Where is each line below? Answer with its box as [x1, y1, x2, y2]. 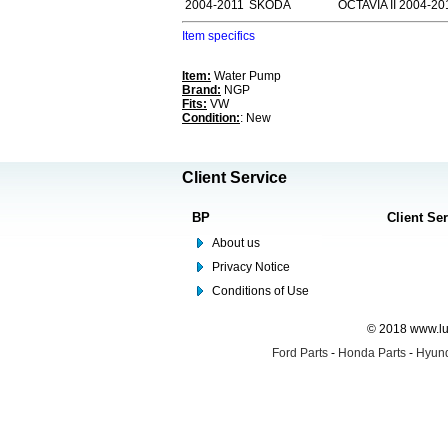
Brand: [182, 83, 221, 97]
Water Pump [211, 69, 281, 83]
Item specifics [182, 29, 255, 43]
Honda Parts [338, 346, 406, 360]
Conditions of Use [212, 284, 309, 298]
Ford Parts [272, 346, 328, 360]
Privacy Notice [212, 260, 290, 274]
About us [212, 236, 260, 250]
